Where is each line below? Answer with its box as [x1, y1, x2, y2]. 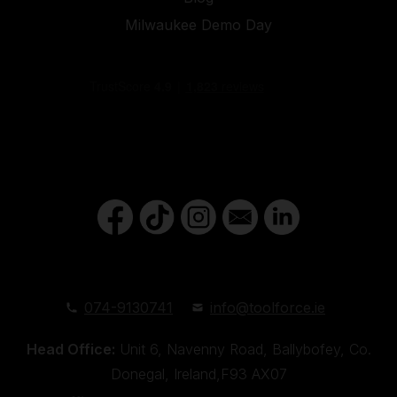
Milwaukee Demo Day [125, 16, 272, 35]
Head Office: [26, 340, 115, 359]
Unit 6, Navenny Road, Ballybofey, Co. [114, 340, 371, 359]
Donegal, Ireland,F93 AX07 [110, 365, 287, 384]
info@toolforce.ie [210, 299, 325, 317]
